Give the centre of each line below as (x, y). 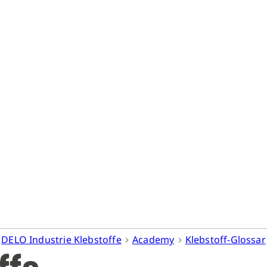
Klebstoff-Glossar (225, 240)
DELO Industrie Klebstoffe (61, 240)
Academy (153, 240)
